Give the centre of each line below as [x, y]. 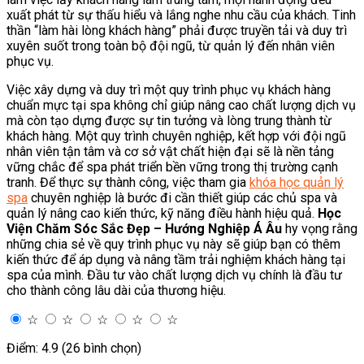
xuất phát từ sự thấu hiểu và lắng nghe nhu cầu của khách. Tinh [181, 15]
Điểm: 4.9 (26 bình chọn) [74, 348]
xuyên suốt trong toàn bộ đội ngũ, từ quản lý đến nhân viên [171, 45]
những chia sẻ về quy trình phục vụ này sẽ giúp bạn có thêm [173, 244]
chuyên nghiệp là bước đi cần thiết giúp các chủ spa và [182, 197]
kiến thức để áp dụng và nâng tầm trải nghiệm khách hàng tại [176, 259]
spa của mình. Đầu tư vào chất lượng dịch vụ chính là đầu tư [174, 275]
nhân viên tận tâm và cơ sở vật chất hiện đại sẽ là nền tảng [170, 151]
